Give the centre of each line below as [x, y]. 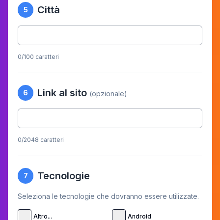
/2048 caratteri [43, 140]
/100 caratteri [40, 57]
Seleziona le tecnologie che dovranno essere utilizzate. [108, 196]
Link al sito [63, 93]
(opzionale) [108, 94]
